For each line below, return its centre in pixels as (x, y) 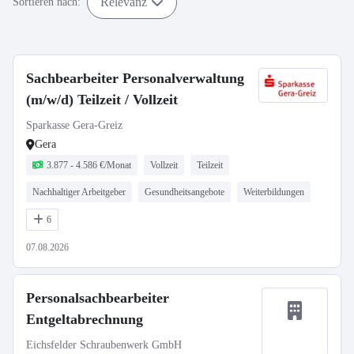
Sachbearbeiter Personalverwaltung (135, 78)
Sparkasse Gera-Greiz (74, 125)
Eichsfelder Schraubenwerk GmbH (104, 345)
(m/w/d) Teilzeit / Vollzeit (102, 100)
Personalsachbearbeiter (98, 298)
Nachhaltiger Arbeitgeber (79, 192)
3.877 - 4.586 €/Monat (89, 165)
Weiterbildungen (274, 192)
